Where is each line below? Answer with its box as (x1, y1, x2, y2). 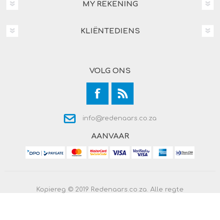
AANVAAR (91, 132, 129, 140)
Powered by (66, 203, 107, 210)
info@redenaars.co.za (80, 114, 157, 122)
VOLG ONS (89, 66, 131, 75)
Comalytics (117, 203, 154, 210)
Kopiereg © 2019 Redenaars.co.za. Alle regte (36, 186, 184, 193)
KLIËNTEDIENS (80, 27, 140, 35)
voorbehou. (90, 192, 130, 200)
